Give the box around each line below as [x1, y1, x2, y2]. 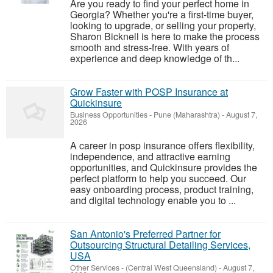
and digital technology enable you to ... [70, 193, 236, 208]
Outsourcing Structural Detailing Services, [70, 238, 250, 252]
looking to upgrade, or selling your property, [70, 18, 256, 33]
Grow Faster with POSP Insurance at [70, 85, 228, 99]
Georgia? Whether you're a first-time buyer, [70, 7, 253, 22]
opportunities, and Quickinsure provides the [70, 160, 257, 175]
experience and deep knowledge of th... [70, 51, 239, 66]
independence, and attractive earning [70, 149, 230, 164]
